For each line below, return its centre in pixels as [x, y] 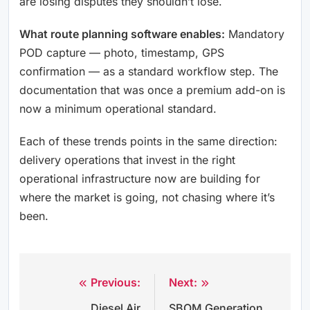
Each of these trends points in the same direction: [148, 141]
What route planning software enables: [122, 34]
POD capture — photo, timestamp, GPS [122, 53]
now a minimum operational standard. [118, 109]
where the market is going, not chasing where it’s [147, 197]
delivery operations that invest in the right [127, 160]
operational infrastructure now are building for [140, 179]
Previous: [116, 282]
